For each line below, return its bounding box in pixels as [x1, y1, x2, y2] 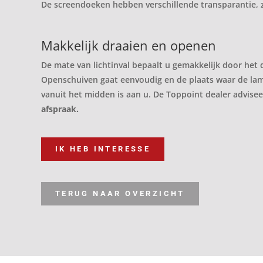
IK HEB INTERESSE [55, 144, 151, 153]
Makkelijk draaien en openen [41, 36, 216, 54]
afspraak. [41, 103, 79, 114]
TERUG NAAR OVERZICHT [55, 188, 185, 198]
